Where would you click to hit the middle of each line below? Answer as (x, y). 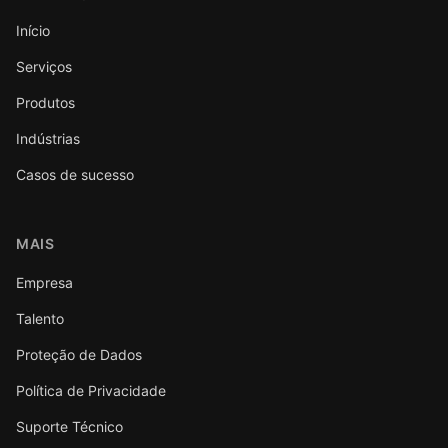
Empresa (44, 282)
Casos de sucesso (75, 174)
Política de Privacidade (91, 390)
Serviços (44, 66)
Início (33, 30)
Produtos (45, 102)
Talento (40, 318)
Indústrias (48, 138)
